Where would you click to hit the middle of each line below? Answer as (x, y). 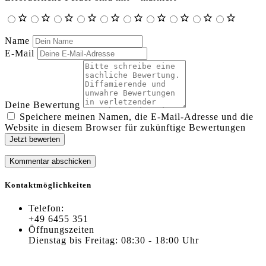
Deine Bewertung (42, 104)
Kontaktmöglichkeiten (48, 185)
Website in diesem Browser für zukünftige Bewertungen (125, 127)
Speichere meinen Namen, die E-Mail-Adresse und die (137, 116)
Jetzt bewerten (35, 139)
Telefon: (46, 208)
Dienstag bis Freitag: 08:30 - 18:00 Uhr (114, 240)
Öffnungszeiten (61, 229)
